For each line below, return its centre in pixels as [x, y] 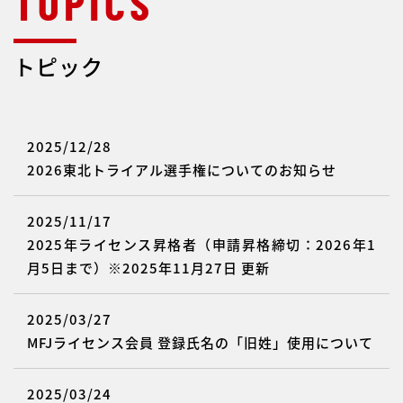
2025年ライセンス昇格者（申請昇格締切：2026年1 [201, 245]
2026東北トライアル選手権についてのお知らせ [182, 170]
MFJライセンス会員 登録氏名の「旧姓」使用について [200, 343]
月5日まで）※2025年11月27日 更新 [148, 268]
